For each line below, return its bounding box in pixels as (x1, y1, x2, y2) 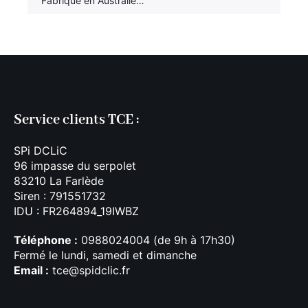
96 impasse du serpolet (14, 159, 136, 173)
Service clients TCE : (14, 111, 139, 129)
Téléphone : (14, 233, 78, 247)
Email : (14, 263, 49, 278)
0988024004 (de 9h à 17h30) (78, 233, 235, 247)
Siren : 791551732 (14, 189, 106, 203)
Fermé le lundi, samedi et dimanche (14, 248, 197, 263)
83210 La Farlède (14, 174, 104, 188)
